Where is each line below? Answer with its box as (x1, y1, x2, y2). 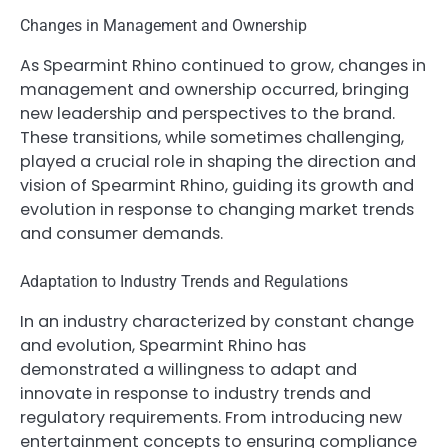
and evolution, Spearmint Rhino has (20, 333, 306, 357)
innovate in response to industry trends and (20, 381, 371, 405)
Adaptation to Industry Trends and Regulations (20, 271, 348, 291)
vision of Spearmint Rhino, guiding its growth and (20, 173, 414, 197)
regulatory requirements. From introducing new (20, 405, 402, 429)
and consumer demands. (20, 221, 223, 245)
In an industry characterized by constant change (20, 309, 414, 333)
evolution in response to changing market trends (20, 197, 414, 221)
